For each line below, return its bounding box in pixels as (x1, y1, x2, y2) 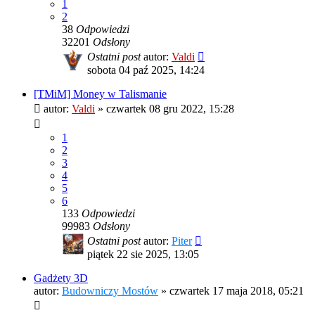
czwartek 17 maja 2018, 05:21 (169, 285, 304, 297)
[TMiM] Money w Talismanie (34, 88, 167, 101)
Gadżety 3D (34, 272, 88, 285)
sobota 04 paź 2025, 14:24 (87, 64, 205, 77)
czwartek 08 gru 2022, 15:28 (106, 103, 234, 115)
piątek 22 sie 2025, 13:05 (87, 248, 199, 261)
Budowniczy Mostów (62, 285, 158, 297)
